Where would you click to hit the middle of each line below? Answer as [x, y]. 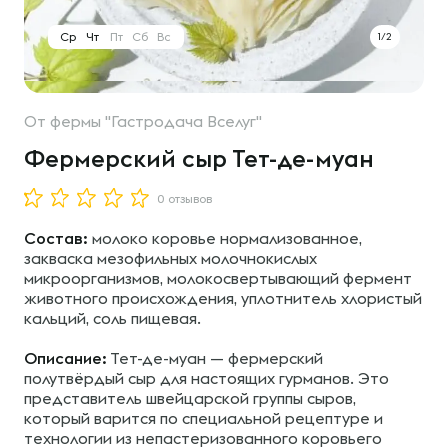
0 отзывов [184, 198]
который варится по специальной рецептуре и [203, 418]
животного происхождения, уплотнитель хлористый [223, 298]
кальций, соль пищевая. [112, 318]
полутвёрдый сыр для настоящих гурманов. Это [206, 378]
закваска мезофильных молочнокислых [170, 258]
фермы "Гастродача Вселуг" [156, 121]
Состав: [56, 238]
